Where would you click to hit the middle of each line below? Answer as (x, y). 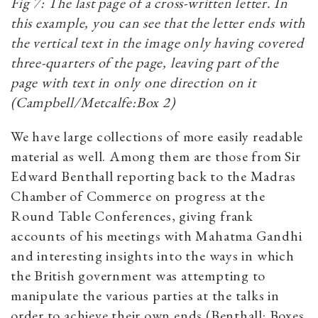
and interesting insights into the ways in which (153, 255)
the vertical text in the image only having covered (157, 42)
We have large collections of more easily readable (157, 136)
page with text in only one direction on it (133, 82)
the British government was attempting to (138, 275)
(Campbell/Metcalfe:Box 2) (93, 102)
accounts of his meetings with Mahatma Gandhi (157, 235)
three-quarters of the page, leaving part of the (145, 62)
